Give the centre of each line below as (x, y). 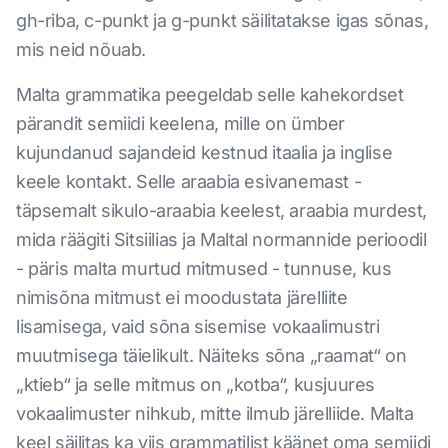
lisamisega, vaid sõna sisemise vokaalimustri (198, 326)
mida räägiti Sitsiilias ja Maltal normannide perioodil (221, 239)
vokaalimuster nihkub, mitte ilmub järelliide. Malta (215, 413)
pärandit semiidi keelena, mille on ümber (181, 123)
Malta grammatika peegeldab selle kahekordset (210, 94)
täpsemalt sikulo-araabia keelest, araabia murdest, (222, 210)
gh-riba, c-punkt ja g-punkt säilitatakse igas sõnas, (222, 20)
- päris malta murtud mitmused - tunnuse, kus (204, 268)
